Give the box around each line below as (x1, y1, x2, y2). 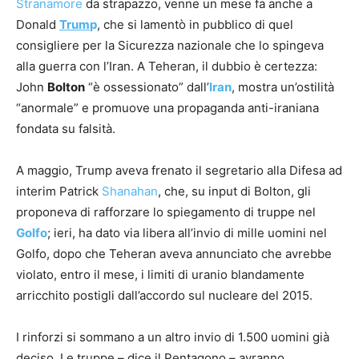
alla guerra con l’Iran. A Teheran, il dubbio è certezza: (16, 58, 317, 75)
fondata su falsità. (16, 121, 115, 137)
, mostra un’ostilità (232, 79, 334, 95)
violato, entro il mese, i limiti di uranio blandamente (16, 267, 305, 283)
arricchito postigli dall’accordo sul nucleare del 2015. (16, 288, 313, 304)
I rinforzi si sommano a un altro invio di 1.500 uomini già (16, 329, 329, 345)
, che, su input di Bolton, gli (158, 184, 311, 200)
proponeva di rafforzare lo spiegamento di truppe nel (16, 204, 316, 220)
